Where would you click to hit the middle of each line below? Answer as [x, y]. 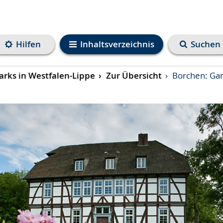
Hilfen [28, 44]
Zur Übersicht [133, 75]
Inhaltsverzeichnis [117, 44]
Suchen [206, 44]
